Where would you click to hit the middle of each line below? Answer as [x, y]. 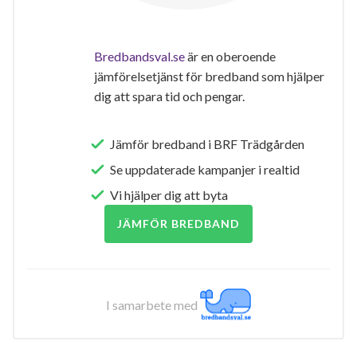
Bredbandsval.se [139, 57]
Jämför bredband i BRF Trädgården [207, 144]
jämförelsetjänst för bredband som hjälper [209, 76]
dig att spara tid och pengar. [169, 96]
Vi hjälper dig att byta [169, 195]
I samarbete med [153, 305]
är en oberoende [230, 57]
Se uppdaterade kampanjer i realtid [205, 170]
